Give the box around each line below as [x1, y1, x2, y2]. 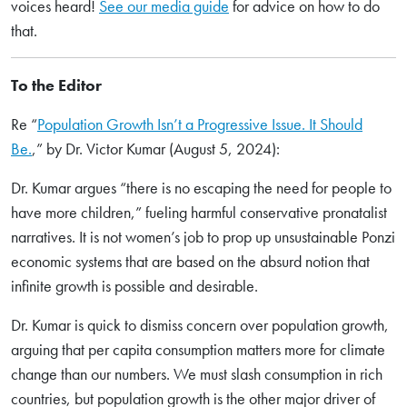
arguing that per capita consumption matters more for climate [11, 339, 385, 360]
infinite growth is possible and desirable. [11, 275, 258, 296]
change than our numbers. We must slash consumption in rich [11, 363, 382, 384]
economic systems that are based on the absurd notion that [11, 251, 370, 272]
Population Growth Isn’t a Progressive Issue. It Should [37, 114, 362, 134]
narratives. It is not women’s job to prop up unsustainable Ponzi [11, 226, 395, 247]
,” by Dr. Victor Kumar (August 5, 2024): [32, 138, 280, 159]
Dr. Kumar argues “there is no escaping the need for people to [11, 177, 392, 198]
